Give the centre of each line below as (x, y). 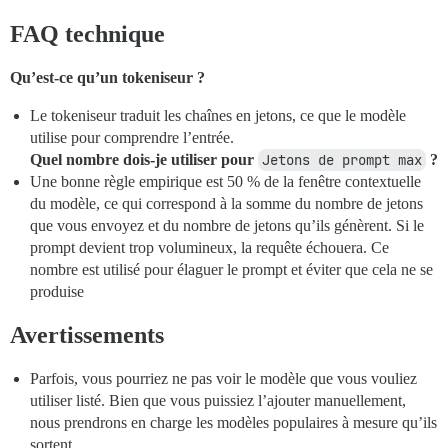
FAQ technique (87, 34)
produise (57, 292)
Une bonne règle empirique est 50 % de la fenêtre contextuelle (225, 182)
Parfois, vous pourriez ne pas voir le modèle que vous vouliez (223, 379)
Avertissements (87, 335)
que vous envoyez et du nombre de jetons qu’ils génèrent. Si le (227, 226)
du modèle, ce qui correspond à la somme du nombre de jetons (226, 204)
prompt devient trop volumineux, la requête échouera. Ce (209, 248)
